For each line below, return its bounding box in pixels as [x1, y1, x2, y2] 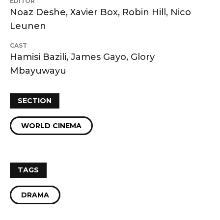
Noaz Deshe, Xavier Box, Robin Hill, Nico [10, 7, 191, 18]
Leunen [10, 21, 46, 32]
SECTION [18, 96, 52, 106]
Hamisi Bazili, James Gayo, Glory [10, 52, 155, 63]
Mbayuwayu [10, 65, 66, 77]
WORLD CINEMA [21, 121, 82, 131]
